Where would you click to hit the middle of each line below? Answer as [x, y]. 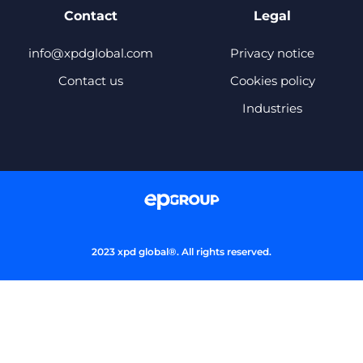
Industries [272, 108]
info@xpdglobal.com [91, 53]
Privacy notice [272, 53]
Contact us [91, 80]
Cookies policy [272, 80]
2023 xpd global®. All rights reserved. [181, 251]
